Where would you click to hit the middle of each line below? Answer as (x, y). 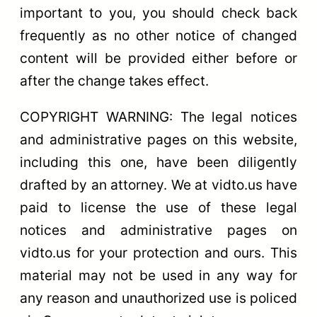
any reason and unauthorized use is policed (158, 298)
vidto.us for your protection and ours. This (158, 252)
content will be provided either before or (158, 58)
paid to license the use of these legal (158, 207)
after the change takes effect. (114, 80)
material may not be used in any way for (158, 275)
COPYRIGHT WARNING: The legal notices (158, 116)
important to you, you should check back (158, 12)
